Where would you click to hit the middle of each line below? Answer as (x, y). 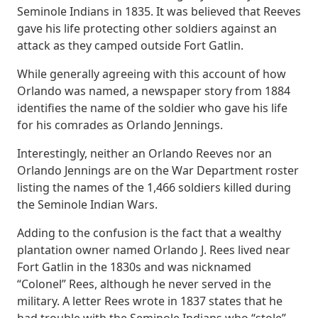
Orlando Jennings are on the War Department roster (158, 170)
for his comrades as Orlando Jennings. (120, 125)
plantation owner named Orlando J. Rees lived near (154, 250)
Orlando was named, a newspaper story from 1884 (154, 91)
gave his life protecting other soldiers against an (147, 28)
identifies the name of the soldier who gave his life (152, 108)
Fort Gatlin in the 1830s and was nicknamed (134, 267)
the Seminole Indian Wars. (87, 204)
